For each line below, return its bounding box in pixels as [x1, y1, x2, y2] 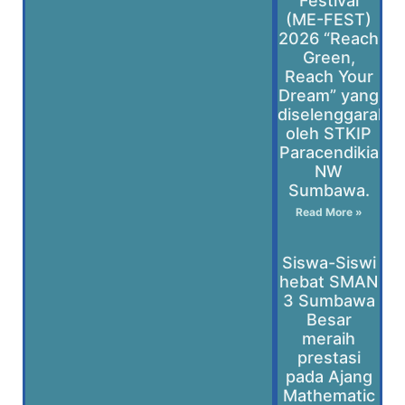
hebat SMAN [279, 272, 379, 291]
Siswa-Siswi [281, 253, 376, 272]
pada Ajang [285, 367, 372, 386]
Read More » [295, 205, 363, 219]
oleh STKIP [286, 124, 372, 143]
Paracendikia [278, 143, 379, 162]
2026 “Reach [278, 29, 380, 48]
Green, [302, 48, 355, 67]
